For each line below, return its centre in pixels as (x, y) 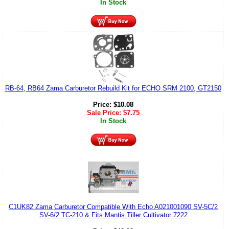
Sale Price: (105, 113)
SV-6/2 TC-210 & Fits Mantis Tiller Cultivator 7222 (113, 215)
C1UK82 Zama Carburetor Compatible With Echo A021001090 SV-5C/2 (113, 207)
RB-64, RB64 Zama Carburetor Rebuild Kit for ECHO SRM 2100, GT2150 (113, 88)
